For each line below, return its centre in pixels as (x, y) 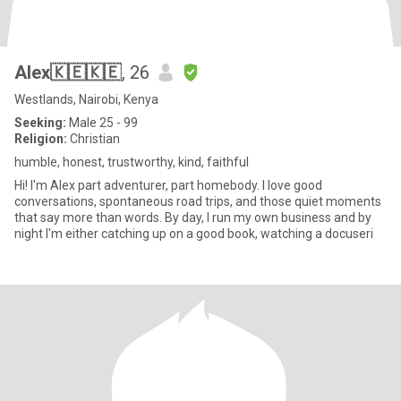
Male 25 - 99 (102, 123)
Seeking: (40, 123)
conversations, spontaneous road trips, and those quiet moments (198, 201)
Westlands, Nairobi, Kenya (86, 99)
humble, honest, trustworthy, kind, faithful (132, 162)
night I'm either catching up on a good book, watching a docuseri (194, 234)
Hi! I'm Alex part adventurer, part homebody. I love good (46, 185)
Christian (94, 139)
